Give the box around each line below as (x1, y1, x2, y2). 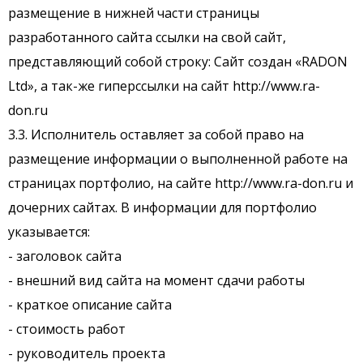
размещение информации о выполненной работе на (8, 150, 348, 169)
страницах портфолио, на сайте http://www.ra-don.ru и (8, 174, 353, 193)
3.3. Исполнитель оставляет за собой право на (8, 126, 304, 144)
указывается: (8, 223, 90, 241)
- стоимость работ (8, 320, 126, 339)
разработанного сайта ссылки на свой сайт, (8, 28, 286, 47)
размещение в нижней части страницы (8, 4, 259, 23)
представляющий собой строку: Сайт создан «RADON (8, 53, 348, 71)
